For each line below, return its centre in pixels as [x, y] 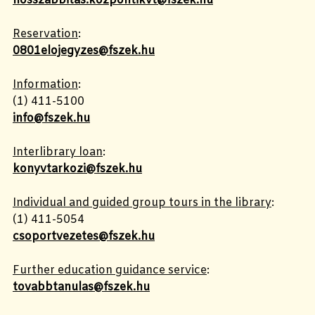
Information [45, 84]
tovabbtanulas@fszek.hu [81, 287]
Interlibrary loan [58, 152]
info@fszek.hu [51, 118]
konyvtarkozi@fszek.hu [77, 169]
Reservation [45, 34]
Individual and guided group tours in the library [142, 202]
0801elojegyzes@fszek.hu [84, 51]
